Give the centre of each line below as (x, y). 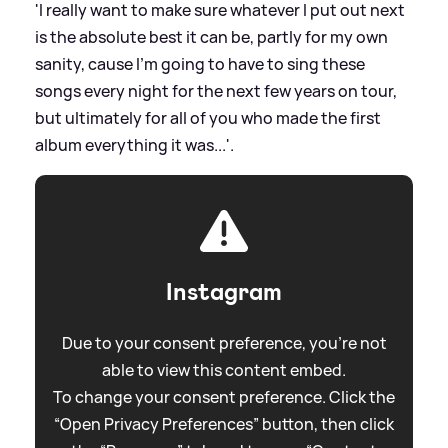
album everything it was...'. (134, 144)
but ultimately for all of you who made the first (208, 117)
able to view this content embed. (224, 369)
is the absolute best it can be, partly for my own (211, 36)
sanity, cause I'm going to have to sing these (200, 63)
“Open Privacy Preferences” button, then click (224, 423)
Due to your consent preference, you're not (224, 342)
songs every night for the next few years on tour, (216, 90)
